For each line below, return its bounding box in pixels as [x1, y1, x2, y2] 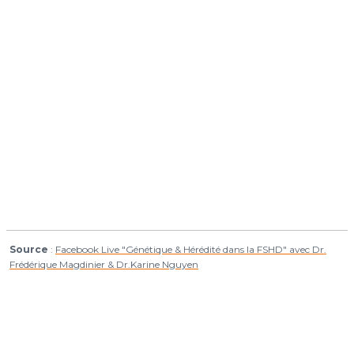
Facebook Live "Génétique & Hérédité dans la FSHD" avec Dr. [55, 243, 326, 255]
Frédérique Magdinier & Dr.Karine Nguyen [9, 258, 198, 270]
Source [9, 243, 48, 255]
